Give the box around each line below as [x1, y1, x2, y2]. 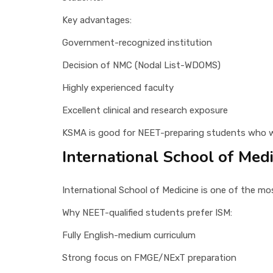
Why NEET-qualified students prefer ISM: [62, 207, 232, 218]
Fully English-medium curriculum [62, 229, 196, 241]
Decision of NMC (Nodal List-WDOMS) [62, 59, 221, 71]
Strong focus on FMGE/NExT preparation [62, 252, 236, 263]
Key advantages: [62, 14, 132, 26]
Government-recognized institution [62, 37, 212, 48]
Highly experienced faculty [62, 82, 174, 93]
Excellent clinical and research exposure [62, 104, 228, 116]
